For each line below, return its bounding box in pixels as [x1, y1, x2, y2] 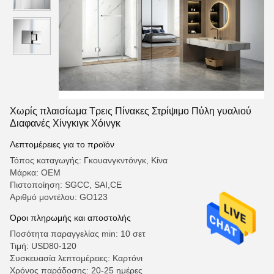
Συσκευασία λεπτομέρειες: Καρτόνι [10, 253, 143, 263]
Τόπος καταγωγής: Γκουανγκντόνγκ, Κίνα [10, 155, 168, 165]
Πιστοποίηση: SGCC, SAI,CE [10, 180, 122, 190]
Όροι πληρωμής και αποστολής [10, 213, 131, 223]
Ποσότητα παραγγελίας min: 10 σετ [10, 229, 146, 239]
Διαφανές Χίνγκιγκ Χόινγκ [10, 118, 120, 128]
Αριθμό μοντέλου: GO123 [10, 192, 108, 202]
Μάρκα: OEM [10, 168, 61, 177]
